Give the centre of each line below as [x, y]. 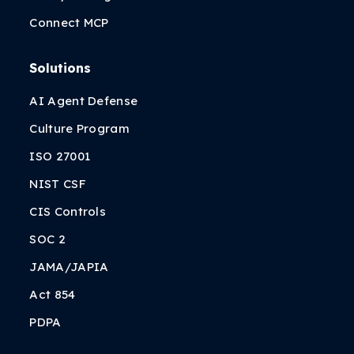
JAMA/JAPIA [69, 267]
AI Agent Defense [84, 101]
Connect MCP [69, 23]
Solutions [60, 68]
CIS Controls [68, 211]
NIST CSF [58, 184]
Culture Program [79, 128]
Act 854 [53, 294]
